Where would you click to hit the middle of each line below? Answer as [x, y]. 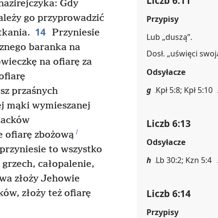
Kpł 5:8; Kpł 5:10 [184, 90]
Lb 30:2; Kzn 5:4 [184, 160]
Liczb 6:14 [169, 193]
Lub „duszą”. [169, 37]
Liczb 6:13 [169, 123]
